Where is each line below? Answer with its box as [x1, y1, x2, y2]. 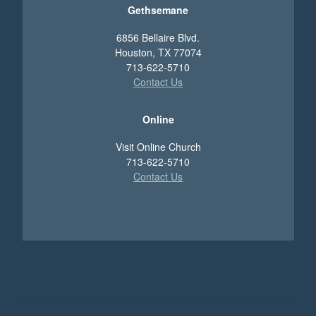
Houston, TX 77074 [114, 44, 202, 59]
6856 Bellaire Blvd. [116, 30, 200, 44]
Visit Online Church [115, 139, 201, 154]
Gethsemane [128, 2, 188, 17]
